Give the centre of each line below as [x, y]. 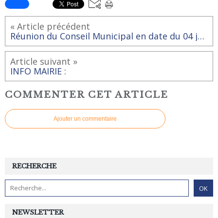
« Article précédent [50, 26]
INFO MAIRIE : [38, 71]
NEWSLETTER [38, 213]
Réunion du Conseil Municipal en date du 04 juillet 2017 [201, 36]
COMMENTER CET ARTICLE [87, 95]
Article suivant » [44, 61]
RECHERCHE [34, 166]
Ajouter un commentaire [85, 119]
